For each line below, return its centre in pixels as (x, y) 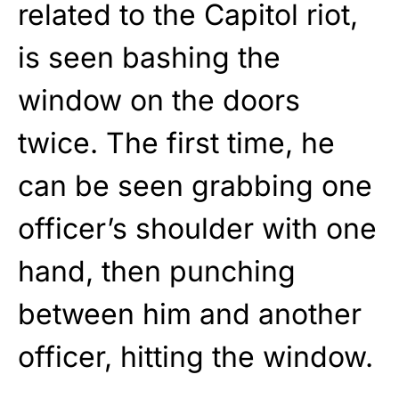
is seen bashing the (149, 57)
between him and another (190, 313)
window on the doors (159, 100)
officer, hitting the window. (195, 356)
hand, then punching (157, 271)
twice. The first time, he (176, 142)
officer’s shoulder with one (197, 228)
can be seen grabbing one (195, 185)
